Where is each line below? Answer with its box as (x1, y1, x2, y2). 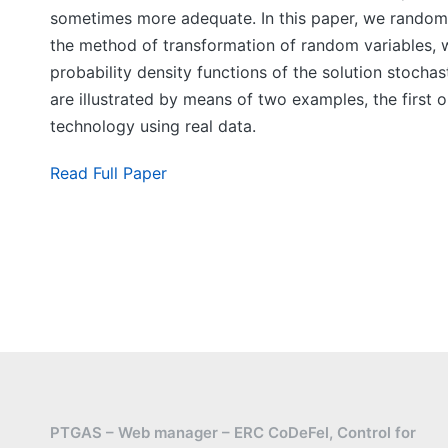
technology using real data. (50, 116, 256, 136)
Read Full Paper (50, 163, 167, 183)
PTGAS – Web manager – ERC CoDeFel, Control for (50, 423, 416, 442)
